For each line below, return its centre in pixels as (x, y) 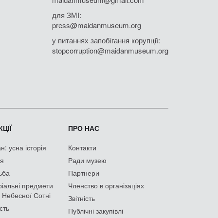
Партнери (84, 173)
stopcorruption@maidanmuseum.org (110, 50)
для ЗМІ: (67, 15)
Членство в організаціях (106, 185)
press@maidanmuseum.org (97, 25)
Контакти (82, 147)
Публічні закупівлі (96, 210)
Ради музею (87, 160)
